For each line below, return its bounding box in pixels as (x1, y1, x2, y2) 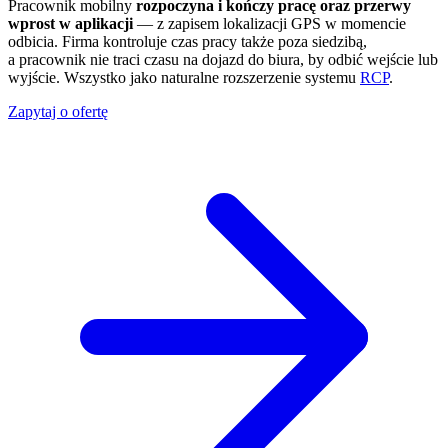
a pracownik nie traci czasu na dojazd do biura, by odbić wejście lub (8, 50, 438, 68)
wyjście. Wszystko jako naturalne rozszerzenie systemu (8, 68, 360, 86)
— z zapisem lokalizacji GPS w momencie (133, 14, 406, 32)
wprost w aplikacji (8, 14, 133, 32)
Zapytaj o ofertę (8, 102, 108, 120)
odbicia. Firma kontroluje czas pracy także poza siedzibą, (8, 32, 367, 50)
